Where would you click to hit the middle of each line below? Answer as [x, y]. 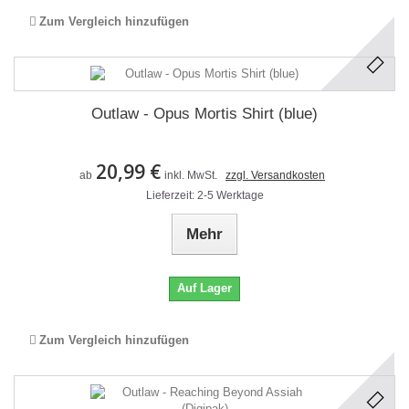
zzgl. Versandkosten [275, 175]
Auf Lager [204, 288]
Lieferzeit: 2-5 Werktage [204, 195]
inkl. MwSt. [191, 175]
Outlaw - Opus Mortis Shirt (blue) [204, 114]
